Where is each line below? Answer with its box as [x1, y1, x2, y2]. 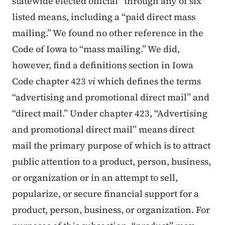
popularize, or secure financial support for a [12, 187, 199, 200]
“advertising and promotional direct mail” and [12, 91, 209, 104]
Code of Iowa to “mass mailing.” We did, [12, 43, 180, 56]
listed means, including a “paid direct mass [12, 11, 195, 24]
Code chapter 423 [12, 75, 88, 88]
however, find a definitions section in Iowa [12, 59, 193, 72]
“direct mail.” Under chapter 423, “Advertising [12, 107, 207, 120]
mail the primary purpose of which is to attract [12, 139, 210, 152]
